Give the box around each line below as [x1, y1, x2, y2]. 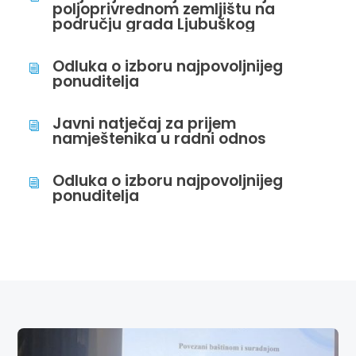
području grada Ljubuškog [52, 14, 256, 35]
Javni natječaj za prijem [52, 113, 237, 134]
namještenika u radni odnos [52, 128, 267, 149]
